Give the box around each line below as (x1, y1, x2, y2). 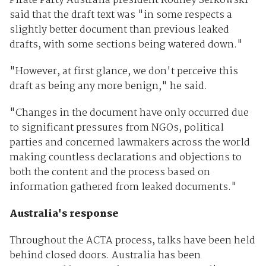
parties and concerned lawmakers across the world (9, 135, 250, 151)
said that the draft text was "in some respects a (9, 7, 232, 24)
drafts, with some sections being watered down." (9, 37, 243, 53)
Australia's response (9, 206, 119, 223)
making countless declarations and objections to (9, 150, 242, 166)
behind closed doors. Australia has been (9, 248, 201, 264)
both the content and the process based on (9, 164, 210, 181)
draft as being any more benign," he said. (9, 78, 207, 95)
